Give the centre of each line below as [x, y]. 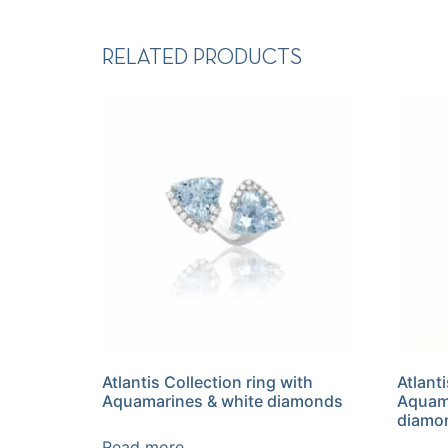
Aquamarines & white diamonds [222, 400]
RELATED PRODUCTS [202, 57]
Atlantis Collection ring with [207, 381]
